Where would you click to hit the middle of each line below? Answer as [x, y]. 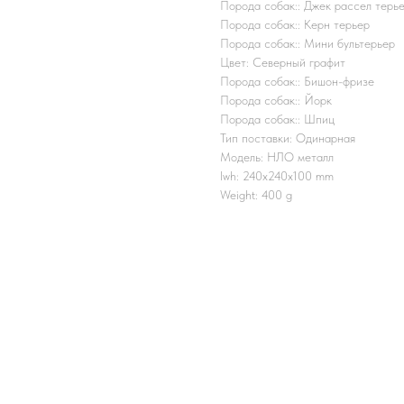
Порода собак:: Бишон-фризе [297, 82]
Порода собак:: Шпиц [277, 119]
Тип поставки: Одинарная [288, 138]
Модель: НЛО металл [277, 157]
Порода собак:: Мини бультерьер [308, 44]
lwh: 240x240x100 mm [277, 176]
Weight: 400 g [256, 195]
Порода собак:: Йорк [276, 101]
